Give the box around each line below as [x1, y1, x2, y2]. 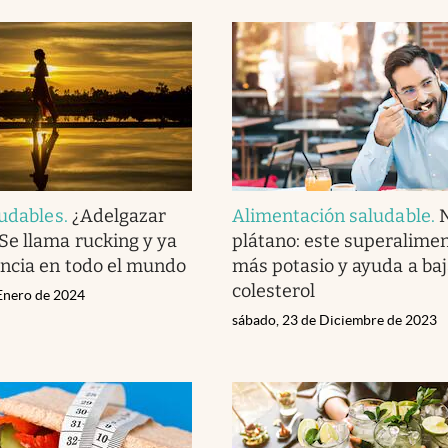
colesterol [232, 279, 316, 302]
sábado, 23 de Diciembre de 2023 [232, 311, 437, 328]
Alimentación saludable [232, 204, 431, 227]
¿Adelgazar [71, 204, 166, 227]
